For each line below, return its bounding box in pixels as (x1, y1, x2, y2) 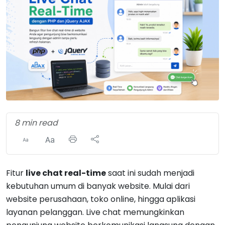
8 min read (15, 117, 58, 129)
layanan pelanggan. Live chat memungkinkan (6, 206, 184, 218)
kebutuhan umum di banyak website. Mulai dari (6, 180, 190, 192)
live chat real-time (26, 167, 106, 179)
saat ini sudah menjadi (106, 167, 194, 179)
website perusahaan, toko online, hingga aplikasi (6, 193, 195, 205)
